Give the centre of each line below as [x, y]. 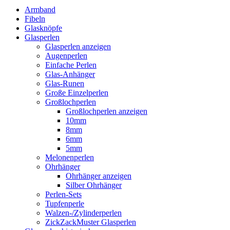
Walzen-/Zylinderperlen [83, 213]
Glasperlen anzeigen [78, 46]
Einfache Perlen [71, 65]
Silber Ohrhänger [94, 185]
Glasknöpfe [43, 28]
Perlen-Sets [63, 194]
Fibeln [35, 18]
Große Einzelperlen [77, 92]
